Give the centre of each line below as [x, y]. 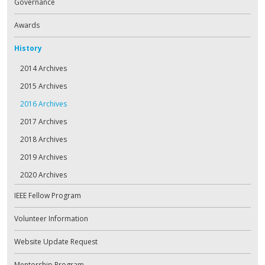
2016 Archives [43, 104]
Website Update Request [56, 241]
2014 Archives [43, 68]
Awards [27, 25]
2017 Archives [43, 121]
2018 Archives [43, 139]
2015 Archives [43, 86]
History [28, 48]
